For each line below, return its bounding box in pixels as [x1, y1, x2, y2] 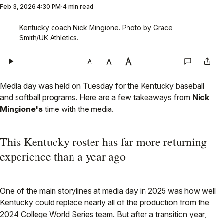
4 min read [63, 3, 93, 11]
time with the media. [45, 104, 114, 114]
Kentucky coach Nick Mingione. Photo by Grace [19, 23, 173, 32]
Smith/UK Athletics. [19, 34, 78, 42]
